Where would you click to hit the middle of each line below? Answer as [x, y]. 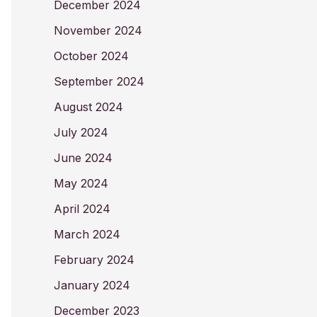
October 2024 [91, 56]
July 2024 [81, 132]
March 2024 [87, 234]
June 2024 [83, 158]
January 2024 [92, 285]
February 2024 [94, 260]
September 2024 [99, 81]
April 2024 [82, 209]
